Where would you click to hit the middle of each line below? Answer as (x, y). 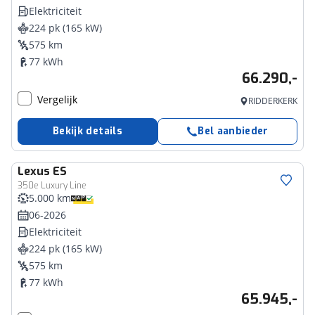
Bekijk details (88, 131)
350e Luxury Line (52, 186)
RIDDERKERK (273, 101)
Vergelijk (57, 99)
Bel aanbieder (233, 131)
